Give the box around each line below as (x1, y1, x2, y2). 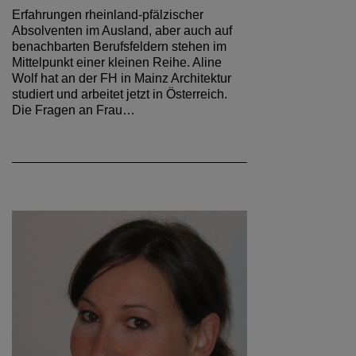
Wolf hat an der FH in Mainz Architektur (12, 72, 231, 85)
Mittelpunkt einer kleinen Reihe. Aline (12, 56, 222, 69)
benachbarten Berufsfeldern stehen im (12, 40, 226, 53)
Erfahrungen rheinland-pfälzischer (12, 8, 203, 21)
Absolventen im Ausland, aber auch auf (12, 24, 232, 37)
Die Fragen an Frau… (12, 103, 135, 117)
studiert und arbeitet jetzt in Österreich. (12, 87, 227, 101)
